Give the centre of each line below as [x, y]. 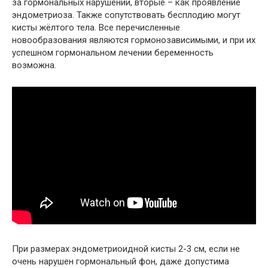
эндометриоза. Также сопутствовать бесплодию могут [126, 15]
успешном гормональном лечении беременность [113, 53]
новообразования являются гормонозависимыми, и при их [134, 40]
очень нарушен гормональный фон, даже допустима [121, 261]
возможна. [34, 65]
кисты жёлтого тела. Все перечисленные [96, 28]
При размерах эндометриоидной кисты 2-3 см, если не [126, 249]
